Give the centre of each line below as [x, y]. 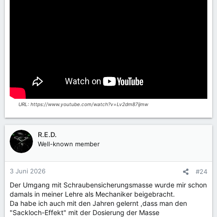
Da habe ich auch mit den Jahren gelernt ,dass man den [98, 203]
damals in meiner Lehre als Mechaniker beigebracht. [92, 194]
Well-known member [69, 144]
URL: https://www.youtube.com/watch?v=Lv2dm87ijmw [83, 104]
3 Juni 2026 [28, 171]
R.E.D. [47, 134]
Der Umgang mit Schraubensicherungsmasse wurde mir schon [108, 185]
